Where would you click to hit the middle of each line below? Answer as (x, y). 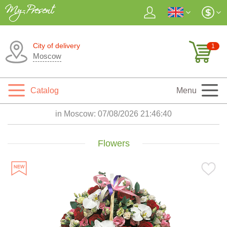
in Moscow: (77, 114)
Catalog (45, 90)
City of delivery (56, 46)
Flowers (113, 143)
